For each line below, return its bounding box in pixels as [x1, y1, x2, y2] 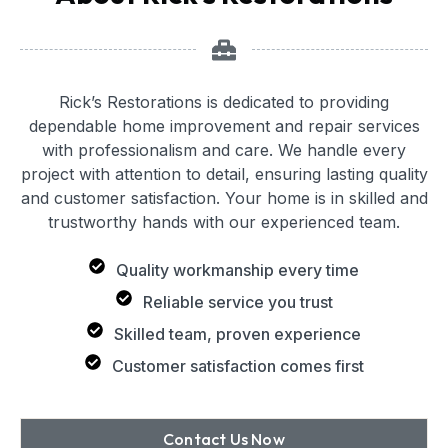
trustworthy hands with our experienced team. [48, 211, 400, 232]
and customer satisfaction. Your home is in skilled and [20, 187, 428, 208]
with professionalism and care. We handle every [42, 139, 406, 160]
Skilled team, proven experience [114, 323, 361, 344]
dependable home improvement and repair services [28, 115, 420, 136]
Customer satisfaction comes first [111, 355, 364, 376]
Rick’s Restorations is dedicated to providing [59, 91, 389, 112]
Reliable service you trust [142, 291, 333, 312]
